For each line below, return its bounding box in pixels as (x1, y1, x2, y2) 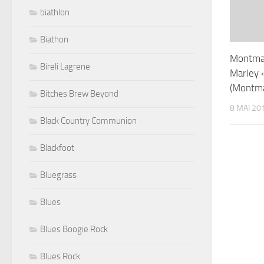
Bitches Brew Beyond (40, 88, 118, 100)
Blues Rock (40, 251, 80, 262)
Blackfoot (40, 143, 74, 154)
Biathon (40, 34, 68, 45)
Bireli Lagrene (40, 61, 90, 72)
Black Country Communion (40, 115, 137, 127)
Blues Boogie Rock (40, 224, 108, 235)
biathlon (40, 7, 70, 18)
